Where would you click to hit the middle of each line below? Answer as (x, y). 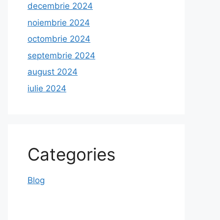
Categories (71, 154)
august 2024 (53, 72)
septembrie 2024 (61, 55)
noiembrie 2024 (59, 22)
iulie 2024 (47, 88)
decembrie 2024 (60, 6)
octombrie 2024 (59, 39)
